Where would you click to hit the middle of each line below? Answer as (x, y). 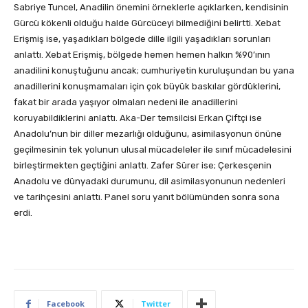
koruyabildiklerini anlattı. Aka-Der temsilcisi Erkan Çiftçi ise (138, 118)
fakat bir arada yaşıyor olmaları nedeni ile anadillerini (126, 102)
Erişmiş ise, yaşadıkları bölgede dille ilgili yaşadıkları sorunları (142, 38)
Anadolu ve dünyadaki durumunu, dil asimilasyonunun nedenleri (150, 181)
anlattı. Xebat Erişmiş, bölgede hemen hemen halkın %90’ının (142, 54)
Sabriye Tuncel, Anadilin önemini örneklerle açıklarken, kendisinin (151, 7)
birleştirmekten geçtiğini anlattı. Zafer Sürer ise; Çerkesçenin (143, 165)
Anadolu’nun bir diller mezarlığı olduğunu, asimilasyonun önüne (148, 133)
